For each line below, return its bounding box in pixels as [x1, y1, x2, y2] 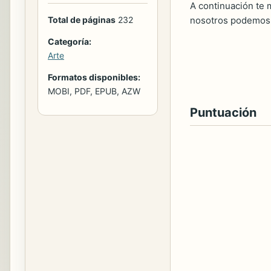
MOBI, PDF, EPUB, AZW [48, 86, 140, 97]
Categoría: [48, 36, 91, 47]
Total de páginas [48, 15, 116, 25]
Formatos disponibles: [48, 72, 140, 83]
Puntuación [190, 105, 256, 120]
